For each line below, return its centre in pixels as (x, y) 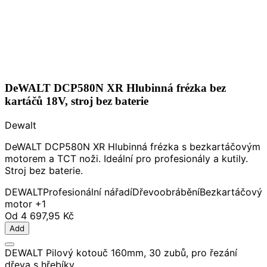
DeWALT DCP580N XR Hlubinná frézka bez (115, 88)
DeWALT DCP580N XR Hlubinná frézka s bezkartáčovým (133, 146)
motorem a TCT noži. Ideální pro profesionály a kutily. (126, 158)
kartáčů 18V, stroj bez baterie (77, 101)
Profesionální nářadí (88, 192)
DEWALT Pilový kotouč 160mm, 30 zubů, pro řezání (121, 252)
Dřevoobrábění (166, 192)
